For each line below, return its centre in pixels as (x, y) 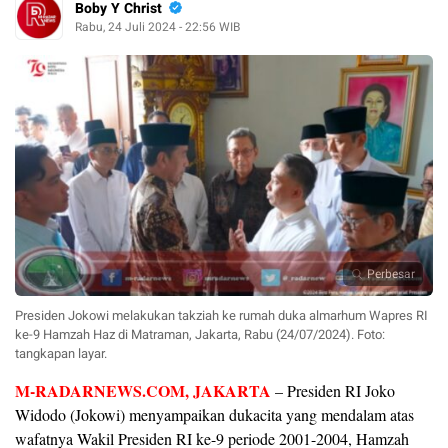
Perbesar (391, 273)
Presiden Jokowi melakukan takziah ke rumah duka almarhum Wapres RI (221, 315)
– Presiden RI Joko (333, 390)
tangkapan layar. (61, 353)
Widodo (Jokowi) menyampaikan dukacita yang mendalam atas (214, 414)
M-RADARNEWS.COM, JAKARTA (143, 390)
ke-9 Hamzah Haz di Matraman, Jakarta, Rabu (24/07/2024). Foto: (200, 334)
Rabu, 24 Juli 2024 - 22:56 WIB (157, 26)
